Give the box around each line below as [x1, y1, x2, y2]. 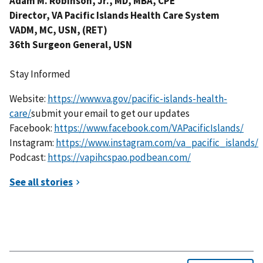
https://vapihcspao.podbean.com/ [48, 150, 191, 164]
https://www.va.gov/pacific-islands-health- [48, 92, 227, 105]
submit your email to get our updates [31, 106, 190, 120]
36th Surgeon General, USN [9, 38, 132, 51]
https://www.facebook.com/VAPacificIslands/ [54, 121, 244, 134]
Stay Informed [9, 67, 70, 80]
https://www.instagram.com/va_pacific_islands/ [56, 136, 258, 149]
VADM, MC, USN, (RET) [9, 23, 107, 36]
